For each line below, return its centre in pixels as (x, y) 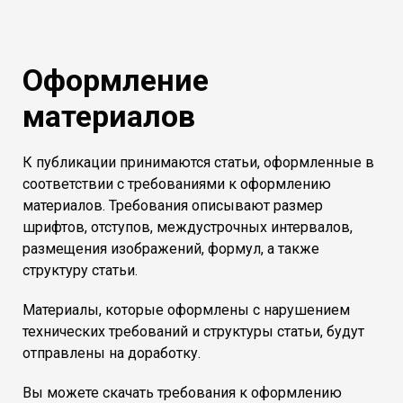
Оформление (116, 80)
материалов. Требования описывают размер (173, 205)
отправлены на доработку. (112, 353)
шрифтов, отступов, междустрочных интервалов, (188, 227)
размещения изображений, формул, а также (171, 248)
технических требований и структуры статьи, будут (193, 331)
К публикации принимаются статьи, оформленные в (198, 162)
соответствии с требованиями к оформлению (177, 184)
